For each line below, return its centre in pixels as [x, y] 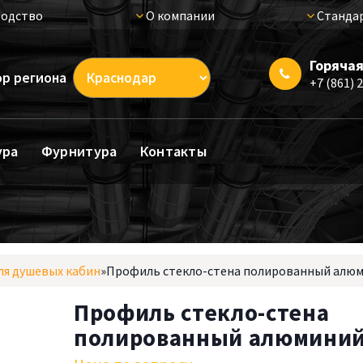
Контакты [173, 151]
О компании [179, 15]
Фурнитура [79, 151]
